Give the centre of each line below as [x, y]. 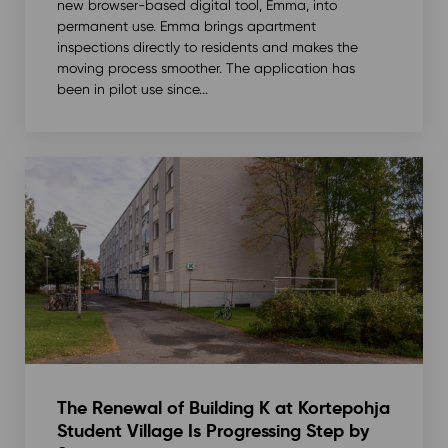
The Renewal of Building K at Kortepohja [223, 408]
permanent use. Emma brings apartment [186, 26]
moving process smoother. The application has [205, 68]
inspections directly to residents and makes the [207, 47]
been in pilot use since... [132, 89]
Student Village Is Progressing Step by [212, 431]
